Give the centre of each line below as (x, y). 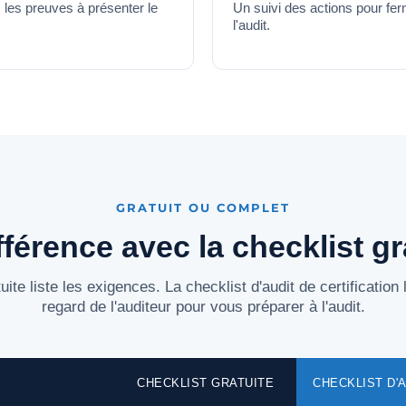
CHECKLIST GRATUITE (205, 383)
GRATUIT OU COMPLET (203, 208)
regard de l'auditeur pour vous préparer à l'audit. (203, 307)
